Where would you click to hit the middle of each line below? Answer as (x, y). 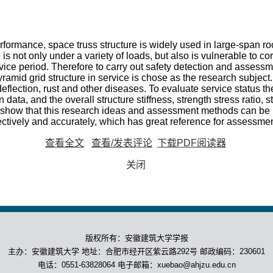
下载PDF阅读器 (192, 143)
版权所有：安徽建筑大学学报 (136, 238)
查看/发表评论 (122, 143)
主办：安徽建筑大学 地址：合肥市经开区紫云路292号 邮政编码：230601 (136, 251)
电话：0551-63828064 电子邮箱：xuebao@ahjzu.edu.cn (136, 265)
